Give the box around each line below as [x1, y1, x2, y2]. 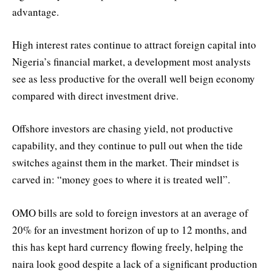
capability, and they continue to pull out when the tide [12, 138, 243, 153]
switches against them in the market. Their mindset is [12, 155, 239, 170]
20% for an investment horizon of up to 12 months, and [12, 222, 247, 237]
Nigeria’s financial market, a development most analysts [12, 55, 251, 69]
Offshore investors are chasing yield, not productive [12, 121, 233, 136]
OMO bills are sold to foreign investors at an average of [12, 205, 248, 220]
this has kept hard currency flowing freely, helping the [12, 239, 243, 254]
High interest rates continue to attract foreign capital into [12, 38, 256, 52]
